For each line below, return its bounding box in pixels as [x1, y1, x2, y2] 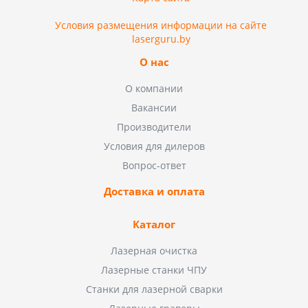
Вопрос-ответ [122, 159, 186, 173]
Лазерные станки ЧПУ [101, 263, 207, 277]
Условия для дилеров [103, 140, 205, 153]
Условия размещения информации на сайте [55, 19, 267, 32]
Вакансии [131, 101, 177, 115]
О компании [125, 82, 183, 96]
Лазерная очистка [111, 244, 197, 258]
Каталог [133, 217, 175, 232]
